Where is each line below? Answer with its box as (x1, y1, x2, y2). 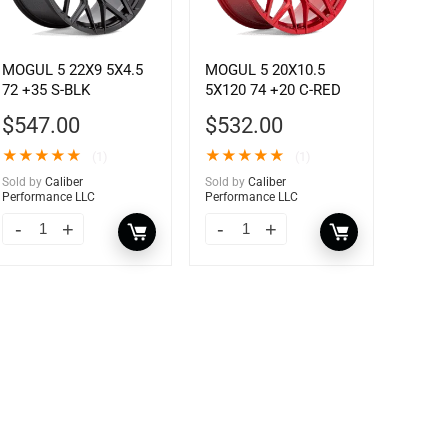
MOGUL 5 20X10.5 (204, 61, 325, 80)
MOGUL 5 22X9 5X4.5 (2, 61, 144, 80)
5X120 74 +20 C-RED (204, 81, 341, 100)
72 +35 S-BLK (2, 81, 91, 100)
